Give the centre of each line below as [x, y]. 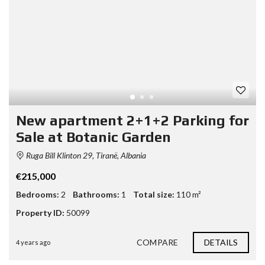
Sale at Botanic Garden [93, 137]
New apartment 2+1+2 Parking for [132, 120]
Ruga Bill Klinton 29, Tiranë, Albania [85, 155]
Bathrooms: [96, 194]
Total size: [154, 194]
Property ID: [40, 212]
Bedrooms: [38, 194]
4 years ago [33, 242]
